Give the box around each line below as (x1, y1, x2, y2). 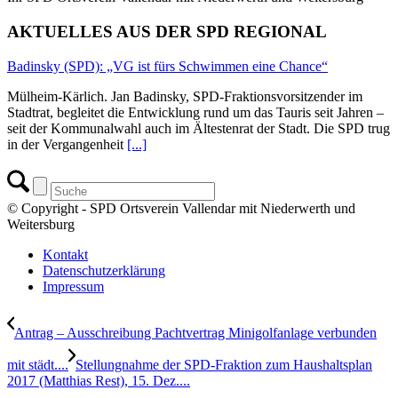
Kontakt (43, 246, 88, 262)
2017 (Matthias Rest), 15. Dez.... (7, 372, 190, 388)
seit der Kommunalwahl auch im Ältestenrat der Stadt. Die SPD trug (7, 120, 390, 136)
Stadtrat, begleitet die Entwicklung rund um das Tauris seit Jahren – (7, 104, 384, 120)
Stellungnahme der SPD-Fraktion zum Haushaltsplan (76, 356, 372, 372)
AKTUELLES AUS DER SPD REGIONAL (7, 21, 327, 41)
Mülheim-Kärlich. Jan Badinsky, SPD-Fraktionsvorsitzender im (7, 88, 362, 104)
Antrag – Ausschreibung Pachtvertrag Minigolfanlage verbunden (14, 324, 377, 340)
